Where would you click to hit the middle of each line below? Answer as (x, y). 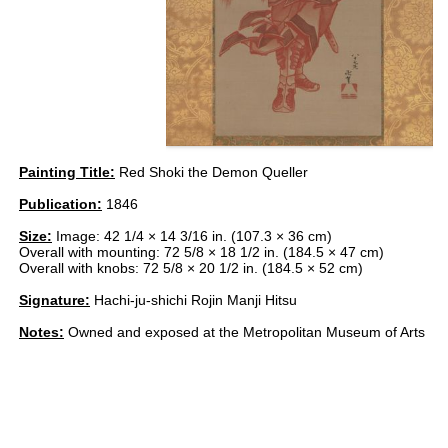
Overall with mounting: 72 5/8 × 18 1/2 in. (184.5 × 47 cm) (201, 252)
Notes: (41, 332)
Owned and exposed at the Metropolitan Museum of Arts (244, 332)
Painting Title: (67, 172)
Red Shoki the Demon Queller (211, 172)
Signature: (54, 300)
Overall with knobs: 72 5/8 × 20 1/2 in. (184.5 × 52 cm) (191, 268)
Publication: (60, 204)
